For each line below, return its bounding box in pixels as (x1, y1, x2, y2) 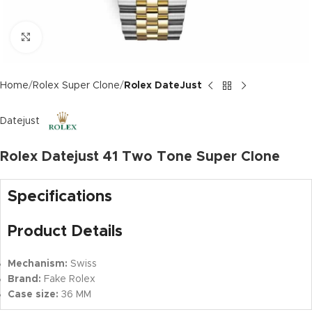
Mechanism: (8, 259, 68, 270)
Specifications (8, 189, 112, 205)
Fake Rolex (41, 274, 95, 285)
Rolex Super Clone (33, 81, 120, 91)
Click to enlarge (41, 32, 116, 42)
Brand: (8, 274, 41, 285)
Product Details (8, 224, 123, 240)
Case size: (8, 290, 58, 300)
